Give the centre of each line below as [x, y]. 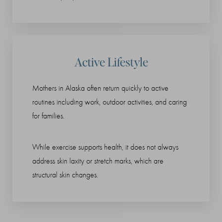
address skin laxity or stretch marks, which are [98, 161]
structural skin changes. [65, 175]
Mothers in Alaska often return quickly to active [100, 88]
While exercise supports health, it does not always [105, 147]
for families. [48, 116]
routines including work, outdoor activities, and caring [110, 102]
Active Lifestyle [111, 62]
